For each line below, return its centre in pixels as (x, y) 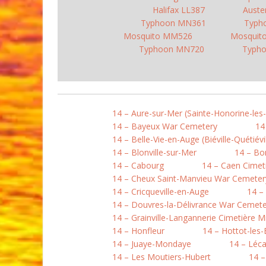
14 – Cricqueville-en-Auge (161, 191)
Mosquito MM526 (158, 36)
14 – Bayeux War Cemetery (165, 126)
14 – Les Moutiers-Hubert (161, 257)
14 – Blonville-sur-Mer (154, 152)
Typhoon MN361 (173, 23)
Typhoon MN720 (172, 49)
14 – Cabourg (138, 165)
